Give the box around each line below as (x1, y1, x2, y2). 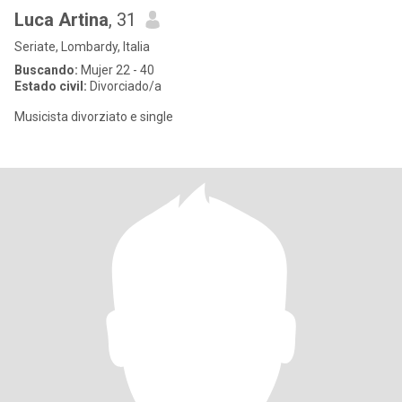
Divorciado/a (87, 79, 162, 93)
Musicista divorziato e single (14, 109, 173, 124)
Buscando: (14, 63, 78, 77)
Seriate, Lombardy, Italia (14, 39, 150, 54)
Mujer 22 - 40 (78, 63, 154, 77)
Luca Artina (14, 9, 109, 31)
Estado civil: (14, 79, 87, 93)
